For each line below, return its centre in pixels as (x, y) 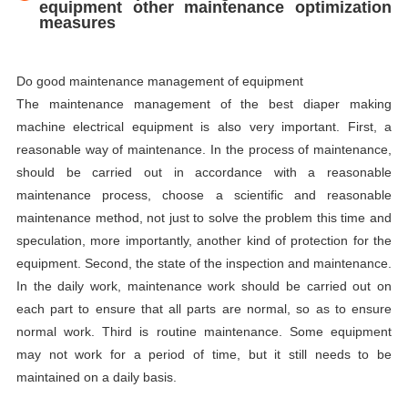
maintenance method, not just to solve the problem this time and (204, 218)
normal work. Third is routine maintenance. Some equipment (204, 332)
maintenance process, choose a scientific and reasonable (204, 195)
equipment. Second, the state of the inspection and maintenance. (204, 264)
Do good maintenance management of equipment (159, 82)
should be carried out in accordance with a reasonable (204, 173)
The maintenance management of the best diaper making (204, 104)
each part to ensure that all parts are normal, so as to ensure (204, 309)
